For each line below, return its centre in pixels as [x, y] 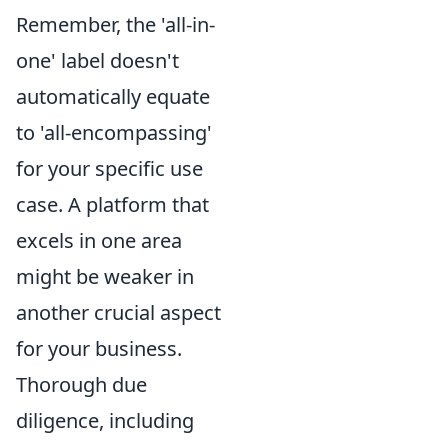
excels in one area [99, 240]
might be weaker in [105, 276]
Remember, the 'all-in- [115, 24]
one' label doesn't [97, 60]
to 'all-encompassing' [114, 132]
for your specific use [109, 168]
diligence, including [105, 420]
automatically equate [113, 96]
